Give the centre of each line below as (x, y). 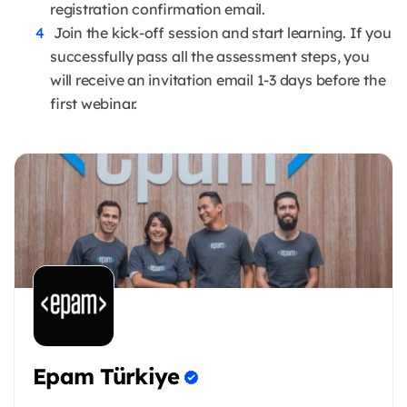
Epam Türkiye (106, 376)
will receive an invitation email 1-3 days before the (218, 80)
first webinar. (94, 104)
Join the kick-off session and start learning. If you (222, 33)
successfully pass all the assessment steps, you (210, 57)
